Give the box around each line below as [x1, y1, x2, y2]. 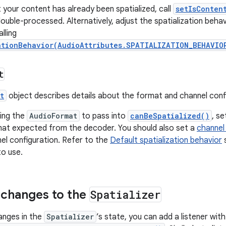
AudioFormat [29, 111, 77, 121]
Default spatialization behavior [110, 135, 222, 145]
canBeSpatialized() [130, 111, 209, 121]
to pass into [80, 111, 128, 121]
